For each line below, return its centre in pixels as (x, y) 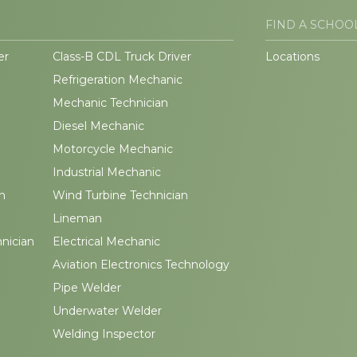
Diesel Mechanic (98, 126)
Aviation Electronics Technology (141, 265)
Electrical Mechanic (106, 241)
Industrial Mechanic (106, 172)
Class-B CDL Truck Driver (122, 57)
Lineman (77, 218)
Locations (292, 57)
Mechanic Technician (110, 103)
